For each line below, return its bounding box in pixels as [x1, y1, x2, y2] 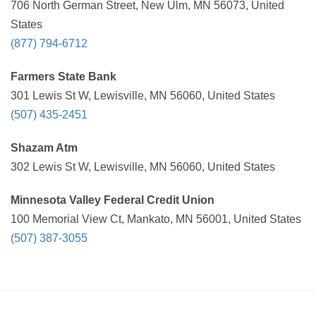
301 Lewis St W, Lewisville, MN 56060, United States [11, 90, 275, 102]
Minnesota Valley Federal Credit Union [11, 194, 214, 206]
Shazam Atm [11, 142, 78, 154]
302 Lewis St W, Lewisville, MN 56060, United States [11, 161, 275, 173]
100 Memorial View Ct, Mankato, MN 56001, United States [11, 213, 301, 225]
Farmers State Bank [11, 71, 116, 83]
